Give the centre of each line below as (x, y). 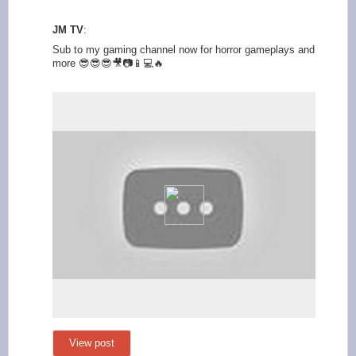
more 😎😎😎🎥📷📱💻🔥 (108, 64)
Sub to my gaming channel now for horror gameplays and (184, 50)
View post (92, 343)
